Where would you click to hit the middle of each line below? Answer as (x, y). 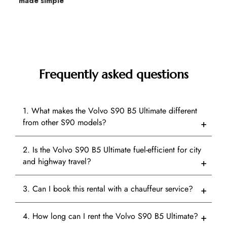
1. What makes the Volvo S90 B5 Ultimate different (110, 111)
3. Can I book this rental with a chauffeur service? (108, 189)
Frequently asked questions (113, 75)
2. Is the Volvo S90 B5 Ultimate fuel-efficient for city (112, 150)
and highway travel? (57, 162)
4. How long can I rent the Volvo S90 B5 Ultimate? (110, 216)
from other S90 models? (65, 123)
